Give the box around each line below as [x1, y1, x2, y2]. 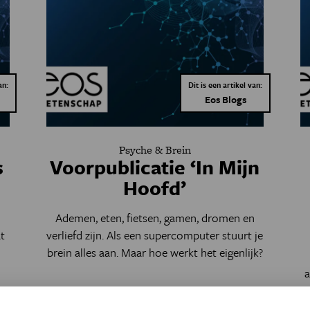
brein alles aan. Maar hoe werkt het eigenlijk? [46, 244, 263, 261]
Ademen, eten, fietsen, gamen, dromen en [55, 209, 255, 226]
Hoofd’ [123, 174, 187, 201]
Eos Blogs [204, 92, 246, 107]
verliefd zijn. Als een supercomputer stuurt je [46, 226, 264, 244]
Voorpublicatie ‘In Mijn [50, 153, 260, 181]
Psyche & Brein [118, 142, 191, 158]
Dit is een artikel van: [188, 79, 263, 91]
